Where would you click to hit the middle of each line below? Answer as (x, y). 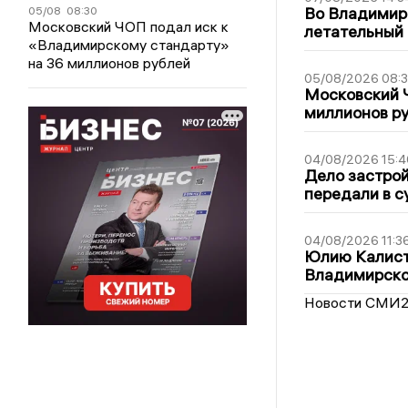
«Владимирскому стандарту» (129, 45)
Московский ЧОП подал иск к (129, 26)
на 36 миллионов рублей (110, 63)
